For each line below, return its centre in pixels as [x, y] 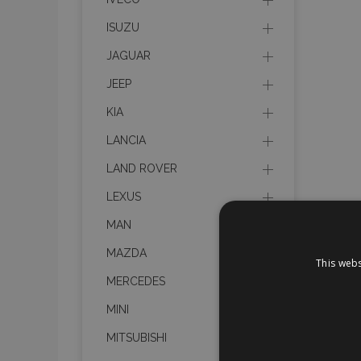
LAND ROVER [142, 168]
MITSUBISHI [137, 338]
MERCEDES [136, 281]
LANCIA [126, 140]
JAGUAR [129, 56]
